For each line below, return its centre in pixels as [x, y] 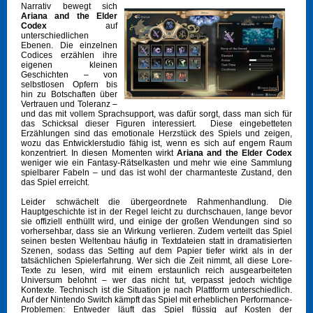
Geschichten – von [69, 75]
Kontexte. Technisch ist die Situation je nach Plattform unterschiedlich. [156, 290]
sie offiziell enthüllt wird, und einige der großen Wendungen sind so [156, 222]
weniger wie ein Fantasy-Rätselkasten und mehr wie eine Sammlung [156, 163]
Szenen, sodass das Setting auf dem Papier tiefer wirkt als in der [156, 251]
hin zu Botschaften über [69, 95]
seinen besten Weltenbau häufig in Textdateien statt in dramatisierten [156, 241]
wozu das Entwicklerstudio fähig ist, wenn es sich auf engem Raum [156, 144]
